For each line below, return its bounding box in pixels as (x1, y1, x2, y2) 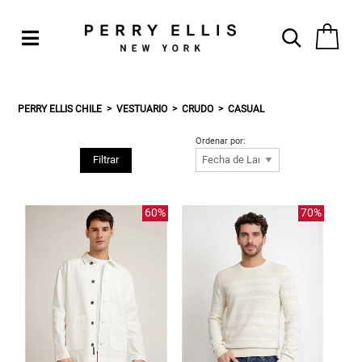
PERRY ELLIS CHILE (18, 103, 103, 115)
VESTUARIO (116, 103, 168, 115)
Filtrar (92, 154, 119, 166)
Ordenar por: (196, 135, 246, 146)
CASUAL (228, 103, 265, 115)
